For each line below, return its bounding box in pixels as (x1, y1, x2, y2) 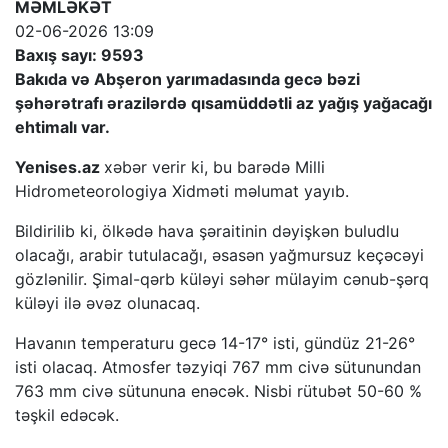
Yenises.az (15, 156, 104, 177)
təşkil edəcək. (15, 404, 119, 425)
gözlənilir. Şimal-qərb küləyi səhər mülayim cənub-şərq (15, 268, 429, 289)
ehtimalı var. (15, 116, 110, 137)
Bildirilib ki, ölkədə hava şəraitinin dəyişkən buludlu (15, 220, 399, 241)
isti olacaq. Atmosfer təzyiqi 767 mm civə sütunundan (15, 356, 421, 377)
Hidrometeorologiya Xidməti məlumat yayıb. (15, 180, 349, 201)
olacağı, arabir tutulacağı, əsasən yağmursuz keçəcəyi (15, 244, 424, 265)
